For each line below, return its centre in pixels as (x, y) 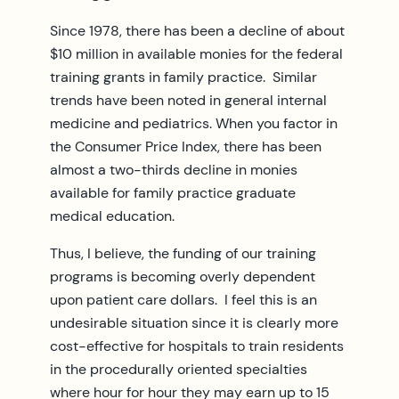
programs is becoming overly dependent (183, 276)
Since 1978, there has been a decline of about (197, 30)
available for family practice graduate (173, 192)
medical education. (112, 216)
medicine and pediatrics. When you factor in (194, 123)
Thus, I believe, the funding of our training (183, 253)
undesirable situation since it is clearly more (194, 322)
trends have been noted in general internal (188, 100)
